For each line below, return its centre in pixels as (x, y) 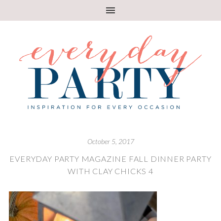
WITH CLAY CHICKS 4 (110, 171)
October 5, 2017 (110, 141)
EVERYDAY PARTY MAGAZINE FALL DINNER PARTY (110, 158)
